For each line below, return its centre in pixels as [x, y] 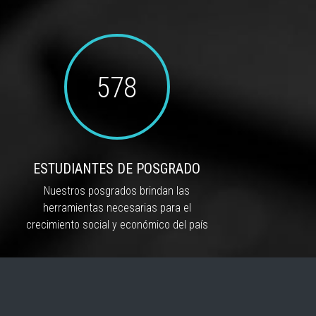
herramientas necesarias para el [117, 207]
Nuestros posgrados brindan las [117, 190]
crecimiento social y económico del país [117, 224]
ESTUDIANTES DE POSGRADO [117, 168]
